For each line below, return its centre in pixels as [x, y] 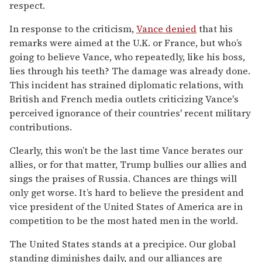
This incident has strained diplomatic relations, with [126, 85]
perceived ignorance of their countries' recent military [130, 113]
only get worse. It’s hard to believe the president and [127, 192]
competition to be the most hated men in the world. [124, 220]
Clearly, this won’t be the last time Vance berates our [126, 150]
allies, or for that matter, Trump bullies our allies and [128, 164]
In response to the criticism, [73, 28]
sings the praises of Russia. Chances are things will [123, 178]
